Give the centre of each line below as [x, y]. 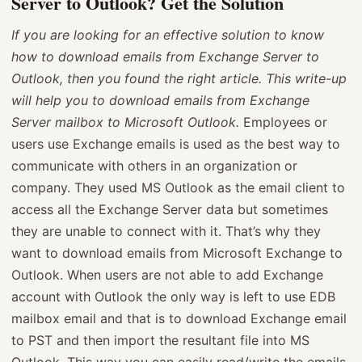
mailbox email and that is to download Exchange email [179, 318]
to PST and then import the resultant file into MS [160, 340]
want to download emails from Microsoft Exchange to [177, 253]
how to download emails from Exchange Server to [165, 57]
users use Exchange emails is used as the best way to [176, 144]
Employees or [283, 122]
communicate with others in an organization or [154, 166]
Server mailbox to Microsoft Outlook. [125, 122]
